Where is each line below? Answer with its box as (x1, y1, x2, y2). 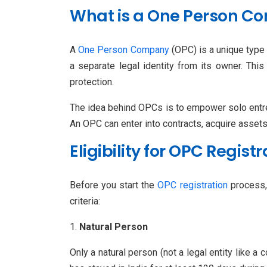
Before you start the (70, 179, 158, 191)
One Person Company (78, 44, 169, 55)
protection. (70, 76, 114, 88)
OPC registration (157, 179, 228, 191)
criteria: (70, 195, 100, 207)
